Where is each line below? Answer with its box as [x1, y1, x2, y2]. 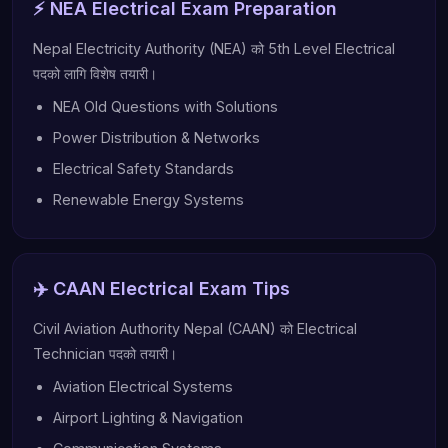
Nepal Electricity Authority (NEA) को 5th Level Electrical [33, 40, 395, 57]
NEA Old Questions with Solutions [53, 98, 278, 115]
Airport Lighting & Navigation [53, 409, 243, 426]
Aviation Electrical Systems [53, 378, 233, 395]
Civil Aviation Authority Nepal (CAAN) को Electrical [33, 320, 357, 337]
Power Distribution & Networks [53, 129, 260, 146]
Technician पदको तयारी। [33, 345, 177, 362]
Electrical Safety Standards [53, 160, 234, 177]
